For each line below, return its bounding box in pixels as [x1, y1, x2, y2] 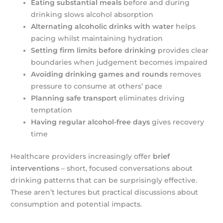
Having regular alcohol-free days [31, 118, 150, 126]
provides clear [156, 46, 209, 55]
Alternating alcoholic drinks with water [31, 22, 174, 31]
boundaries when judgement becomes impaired [31, 58, 208, 67]
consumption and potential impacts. [10, 200, 142, 208]
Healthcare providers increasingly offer [10, 152, 153, 160]
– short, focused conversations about [59, 164, 193, 172]
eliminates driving [117, 94, 185, 103]
